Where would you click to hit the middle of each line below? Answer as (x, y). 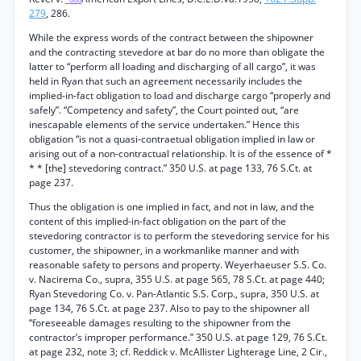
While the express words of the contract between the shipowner (171, 37)
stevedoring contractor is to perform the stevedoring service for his (179, 236)
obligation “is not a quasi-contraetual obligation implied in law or (172, 139)
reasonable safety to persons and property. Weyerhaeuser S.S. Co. (178, 265)
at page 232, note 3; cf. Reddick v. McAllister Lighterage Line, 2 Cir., (178, 352)
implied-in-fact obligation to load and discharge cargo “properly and (180, 95)
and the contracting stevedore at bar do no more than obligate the (177, 52)
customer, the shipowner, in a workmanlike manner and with (164, 250)
